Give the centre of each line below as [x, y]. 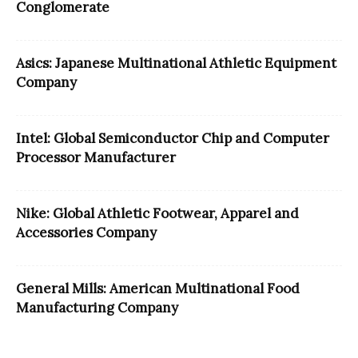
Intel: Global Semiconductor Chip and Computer [173, 138]
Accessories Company [86, 232]
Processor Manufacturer [96, 157]
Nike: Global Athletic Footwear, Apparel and [157, 213]
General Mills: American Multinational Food [158, 288]
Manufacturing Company [97, 307]
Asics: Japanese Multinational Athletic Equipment [176, 63]
